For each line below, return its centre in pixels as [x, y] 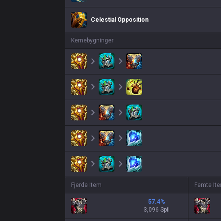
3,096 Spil [156, 210]
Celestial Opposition [120, 20]
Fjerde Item [86, 185]
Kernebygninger [92, 40]
